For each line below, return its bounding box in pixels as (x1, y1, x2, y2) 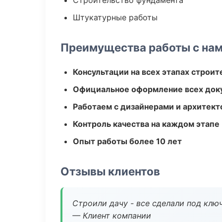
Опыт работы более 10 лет (73, 136, 182, 146)
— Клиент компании (72, 211, 151, 221)
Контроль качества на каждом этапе (73, 119, 220, 129)
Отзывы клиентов (60, 165, 160, 178)
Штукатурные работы (73, 12, 158, 22)
